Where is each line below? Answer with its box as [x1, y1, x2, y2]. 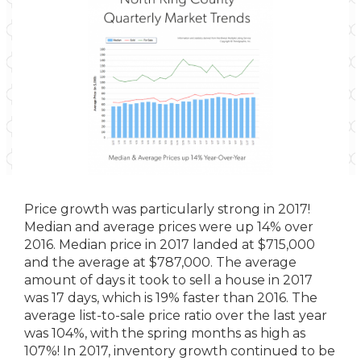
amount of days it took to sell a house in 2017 [24, 272, 313, 288]
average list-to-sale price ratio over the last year [24, 308, 327, 323]
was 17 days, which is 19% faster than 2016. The [24, 290, 317, 305]
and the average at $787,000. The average [24, 255, 297, 270]
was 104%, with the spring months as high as [24, 326, 305, 341]
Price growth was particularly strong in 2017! [24, 201, 310, 217]
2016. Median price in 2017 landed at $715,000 [24, 237, 315, 252]
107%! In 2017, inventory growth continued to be [24, 343, 335, 359]
